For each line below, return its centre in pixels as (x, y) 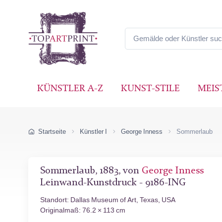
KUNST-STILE (150, 89)
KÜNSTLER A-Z (70, 89)
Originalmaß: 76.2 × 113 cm (83, 210)
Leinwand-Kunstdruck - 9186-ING (113, 183)
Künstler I (93, 132)
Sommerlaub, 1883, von (91, 171)
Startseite (52, 132)
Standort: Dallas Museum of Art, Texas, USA (108, 200)
